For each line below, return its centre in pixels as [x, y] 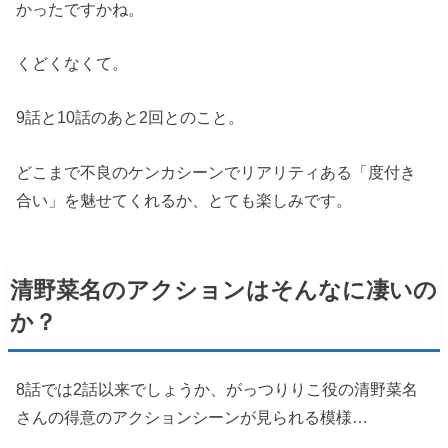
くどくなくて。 [72, 63]
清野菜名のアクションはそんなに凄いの [224, 289]
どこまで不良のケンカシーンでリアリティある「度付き [216, 171]
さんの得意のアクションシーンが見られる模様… [192, 417]
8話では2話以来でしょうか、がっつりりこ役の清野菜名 [217, 389]
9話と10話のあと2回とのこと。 [130, 117]
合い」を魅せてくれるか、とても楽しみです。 [184, 199]
